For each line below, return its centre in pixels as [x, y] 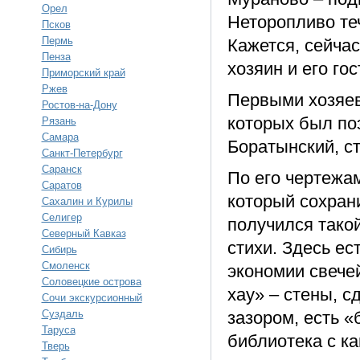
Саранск [61, 169]
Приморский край [83, 73]
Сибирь [59, 250]
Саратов [61, 185]
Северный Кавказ [84, 233]
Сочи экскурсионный [92, 298]
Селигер [61, 217]
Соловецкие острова [91, 282]
